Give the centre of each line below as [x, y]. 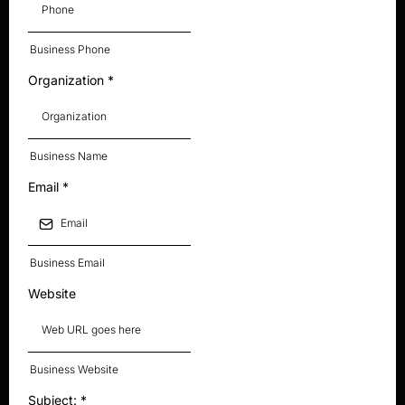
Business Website [74, 370]
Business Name [69, 156]
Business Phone [70, 50]
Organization [68, 80]
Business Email [67, 263]
